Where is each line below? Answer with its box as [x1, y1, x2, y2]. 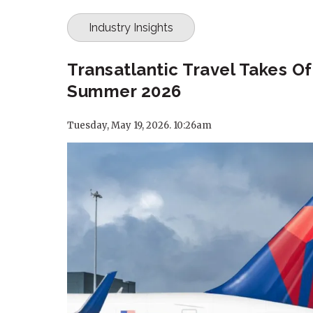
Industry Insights [89, 21, 173, 35]
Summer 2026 [67, 81, 182, 102]
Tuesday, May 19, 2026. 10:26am [67, 119, 212, 132]
